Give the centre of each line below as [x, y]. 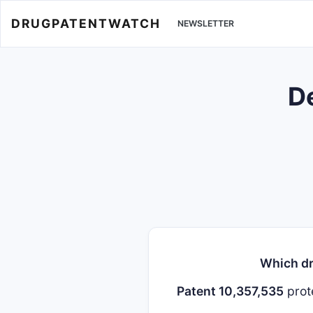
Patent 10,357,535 [230, 291]
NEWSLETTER [206, 24]
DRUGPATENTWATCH [86, 23]
